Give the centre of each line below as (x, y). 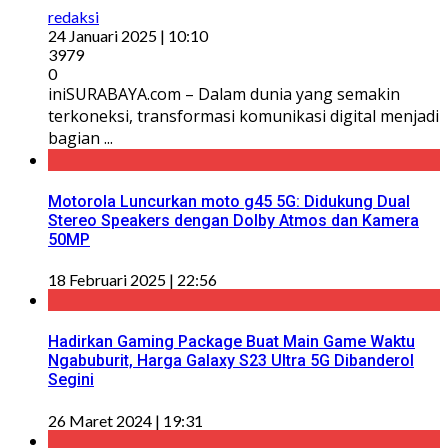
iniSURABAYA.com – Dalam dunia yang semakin (224, 93)
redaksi (73, 16)
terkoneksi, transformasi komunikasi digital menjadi (243, 115)
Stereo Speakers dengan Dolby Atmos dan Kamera (233, 220)
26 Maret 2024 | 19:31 (125, 420)
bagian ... (80, 137)
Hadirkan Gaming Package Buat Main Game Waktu (231, 342)
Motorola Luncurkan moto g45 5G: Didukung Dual (229, 201)
